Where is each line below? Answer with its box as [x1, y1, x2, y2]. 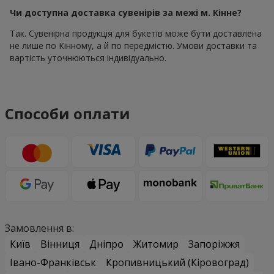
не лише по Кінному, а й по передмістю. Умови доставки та [10, 39, 257, 51]
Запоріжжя [188, 237, 240, 251]
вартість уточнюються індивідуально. [10, 51, 166, 64]
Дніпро [89, 237, 124, 251]
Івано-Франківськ [10, 256, 96, 270]
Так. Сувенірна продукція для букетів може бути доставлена [10, 27, 262, 39]
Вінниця [40, 237, 80, 251]
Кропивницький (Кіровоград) [106, 256, 249, 270]
